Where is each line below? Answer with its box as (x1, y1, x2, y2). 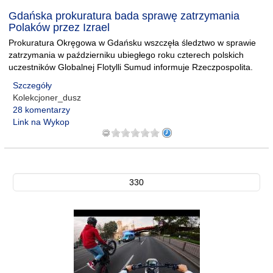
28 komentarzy (13, 105, 70, 115)
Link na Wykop (13, 117, 69, 127)
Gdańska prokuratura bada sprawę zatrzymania (9, 10, 239, 22)
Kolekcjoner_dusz (13, 93, 81, 102)
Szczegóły (13, 80, 52, 90)
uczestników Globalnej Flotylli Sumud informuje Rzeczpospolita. (9, 62, 253, 72)
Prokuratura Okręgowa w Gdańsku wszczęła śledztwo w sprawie (9, 38, 256, 48)
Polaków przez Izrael (9, 21, 110, 34)
